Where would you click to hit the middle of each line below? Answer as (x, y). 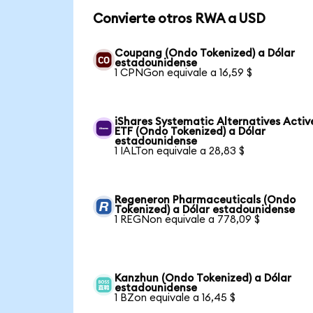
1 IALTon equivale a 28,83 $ (180, 151)
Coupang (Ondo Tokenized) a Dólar (205, 53)
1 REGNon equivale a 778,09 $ (188, 219)
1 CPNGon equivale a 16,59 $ (184, 73)
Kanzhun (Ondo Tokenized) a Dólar (203, 278)
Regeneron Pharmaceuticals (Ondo (205, 200)
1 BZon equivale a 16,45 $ (175, 298)
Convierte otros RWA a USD (179, 19)
